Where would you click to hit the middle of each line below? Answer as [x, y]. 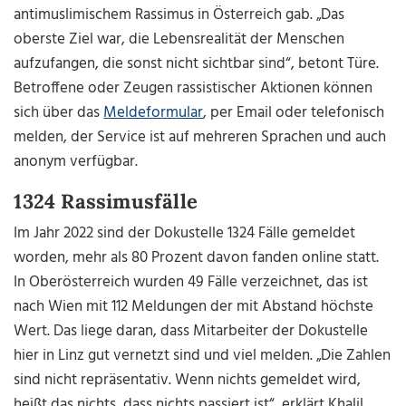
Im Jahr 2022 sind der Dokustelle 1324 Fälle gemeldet [185, 234]
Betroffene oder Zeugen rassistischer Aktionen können [193, 89]
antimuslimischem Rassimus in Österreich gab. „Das [179, 15]
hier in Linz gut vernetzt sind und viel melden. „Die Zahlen [203, 356]
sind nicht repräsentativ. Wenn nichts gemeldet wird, [188, 381]
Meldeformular [154, 113]
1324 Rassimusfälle [106, 202]
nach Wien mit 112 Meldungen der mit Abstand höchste [194, 307]
